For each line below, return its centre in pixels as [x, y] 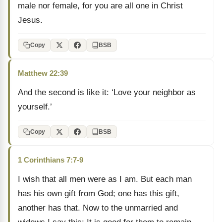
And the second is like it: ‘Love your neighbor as [107, 92]
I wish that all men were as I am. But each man [105, 179]
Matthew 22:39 [43, 73]
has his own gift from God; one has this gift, [99, 194]
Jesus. [30, 20]
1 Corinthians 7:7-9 [51, 160]
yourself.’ [35, 107]
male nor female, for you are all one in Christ [100, 6]
